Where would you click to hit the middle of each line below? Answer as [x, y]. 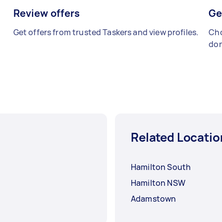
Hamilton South [161, 167]
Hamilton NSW [158, 183]
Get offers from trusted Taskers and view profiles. [106, 32]
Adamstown [154, 199]
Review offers [47, 13]
